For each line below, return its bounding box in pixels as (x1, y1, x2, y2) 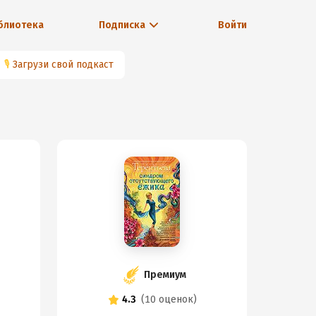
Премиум (143, 269, 186, 281)
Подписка (98, 19, 145, 31)
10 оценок (144, 293, 193, 305)
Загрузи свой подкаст (13, 59, 114, 71)
